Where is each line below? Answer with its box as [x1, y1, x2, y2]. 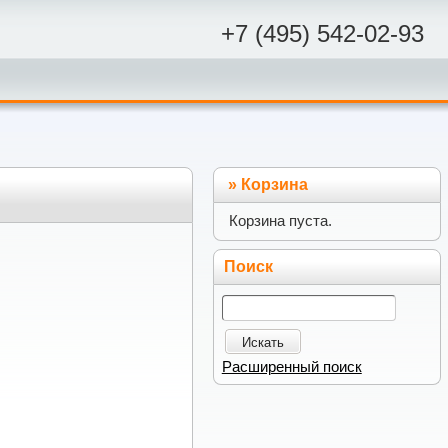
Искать [241, 334, 284, 350]
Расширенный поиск [221, 358, 362, 375]
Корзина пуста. [229, 213, 333, 230]
